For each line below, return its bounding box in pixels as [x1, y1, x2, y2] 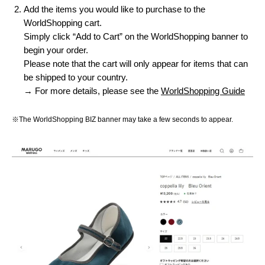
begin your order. [24, 45, 88, 56]
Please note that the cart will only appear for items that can [24, 59, 248, 69]
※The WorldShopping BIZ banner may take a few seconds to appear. [12, 115, 233, 124]
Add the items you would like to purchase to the [24, 4, 205, 15]
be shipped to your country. [24, 72, 128, 83]
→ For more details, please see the [24, 86, 161, 96]
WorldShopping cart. [24, 18, 102, 28]
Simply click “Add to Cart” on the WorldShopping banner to [24, 31, 248, 42]
